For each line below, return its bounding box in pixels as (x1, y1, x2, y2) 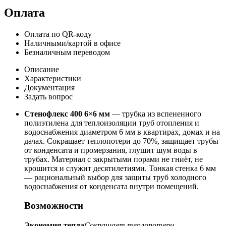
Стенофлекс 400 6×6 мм (24, 109, 110, 118)
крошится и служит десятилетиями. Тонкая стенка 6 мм (24, 163, 216, 173)
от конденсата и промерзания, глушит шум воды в (24, 145, 197, 154)
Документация (24, 83, 75, 92)
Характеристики (24, 74, 81, 83)
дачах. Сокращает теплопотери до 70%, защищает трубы (24, 136, 218, 145)
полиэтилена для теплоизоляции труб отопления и (24, 118, 199, 127)
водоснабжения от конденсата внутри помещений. (24, 182, 199, 191)
